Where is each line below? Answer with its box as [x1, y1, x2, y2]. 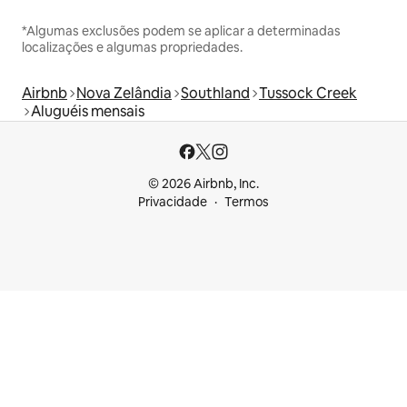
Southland [181, 83, 250, 103]
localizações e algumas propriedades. [22, 38, 243, 55]
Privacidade [138, 194, 207, 210]
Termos [224, 194, 269, 210]
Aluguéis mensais [31, 101, 144, 121]
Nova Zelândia [76, 83, 172, 103]
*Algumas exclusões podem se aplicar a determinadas [22, 22, 341, 39]
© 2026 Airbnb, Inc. [148, 175, 259, 192]
